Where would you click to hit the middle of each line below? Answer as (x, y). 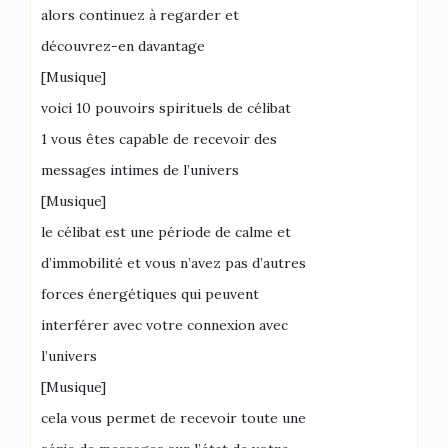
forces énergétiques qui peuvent (150, 294)
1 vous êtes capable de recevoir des (159, 139)
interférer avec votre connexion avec (164, 325)
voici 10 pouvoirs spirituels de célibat (166, 108)
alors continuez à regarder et (140, 15)
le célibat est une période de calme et (166, 232)
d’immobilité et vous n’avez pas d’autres (173, 263)
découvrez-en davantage (123, 46)
